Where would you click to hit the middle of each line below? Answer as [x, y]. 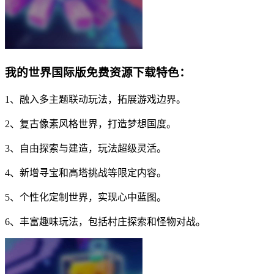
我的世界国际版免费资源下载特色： [98, 73]
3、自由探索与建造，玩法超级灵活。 [86, 148]
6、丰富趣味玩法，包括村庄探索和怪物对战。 [105, 221]
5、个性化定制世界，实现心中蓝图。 [86, 197]
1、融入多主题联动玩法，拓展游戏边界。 [95, 99]
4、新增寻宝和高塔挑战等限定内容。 [86, 172]
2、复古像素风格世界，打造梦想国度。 [91, 124]
